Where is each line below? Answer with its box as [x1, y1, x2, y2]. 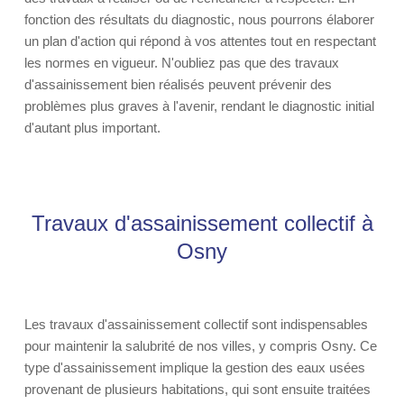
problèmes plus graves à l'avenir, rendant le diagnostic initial [24, 98, 374, 114]
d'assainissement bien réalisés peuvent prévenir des [24, 77, 332, 92]
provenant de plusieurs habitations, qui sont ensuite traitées [24, 381, 371, 397]
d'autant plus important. [24, 120, 161, 135]
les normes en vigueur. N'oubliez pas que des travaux [24, 55, 339, 70]
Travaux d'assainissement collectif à [31, 211, 373, 235]
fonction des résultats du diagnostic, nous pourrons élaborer [24, 12, 374, 27]
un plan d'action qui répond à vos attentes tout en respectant [24, 33, 376, 49]
